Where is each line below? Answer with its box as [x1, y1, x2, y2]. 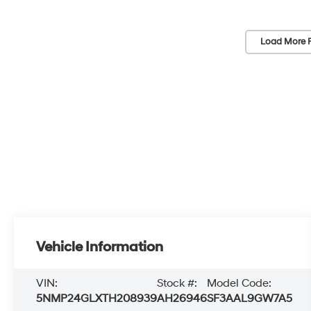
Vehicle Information [36, 238, 164, 255]
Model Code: [207, 276, 272, 290]
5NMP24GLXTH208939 [36, 291, 158, 305]
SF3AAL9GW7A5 [207, 291, 293, 305]
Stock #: [157, 276, 198, 290]
